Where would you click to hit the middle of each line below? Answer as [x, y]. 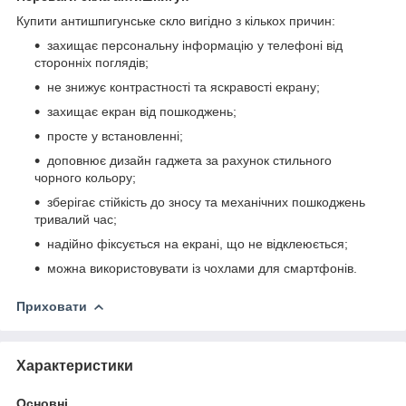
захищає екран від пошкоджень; [142, 111]
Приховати [52, 306]
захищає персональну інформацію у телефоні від [195, 45]
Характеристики [75, 365]
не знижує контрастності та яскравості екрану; [184, 87]
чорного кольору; [85, 177]
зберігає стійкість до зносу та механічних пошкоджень [206, 202]
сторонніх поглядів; [92, 62]
